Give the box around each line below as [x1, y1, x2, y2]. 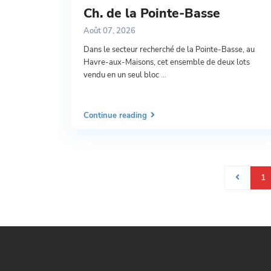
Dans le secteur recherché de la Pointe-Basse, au [83, 44, 255, 56]
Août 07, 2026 [83, 25, 135, 37]
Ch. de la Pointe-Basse [83, 5, 220, 22]
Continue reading [83, 110, 147, 121]
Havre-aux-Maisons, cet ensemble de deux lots [83, 57, 250, 68]
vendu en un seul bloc [83, 70, 161, 81]
